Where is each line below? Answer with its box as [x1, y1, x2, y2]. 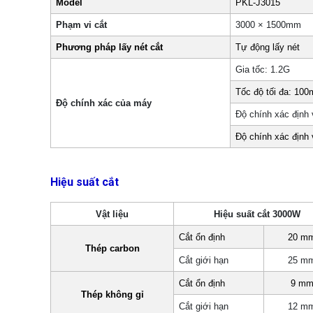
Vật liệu [96, 209, 129, 219]
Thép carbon [85, 243, 140, 254]
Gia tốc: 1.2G [235, 64, 291, 75]
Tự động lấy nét [235, 42, 300, 52]
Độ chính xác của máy [56, 98, 152, 108]
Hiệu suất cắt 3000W [213, 209, 300, 219]
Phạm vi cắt [56, 20, 108, 30]
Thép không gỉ [80, 289, 144, 300]
